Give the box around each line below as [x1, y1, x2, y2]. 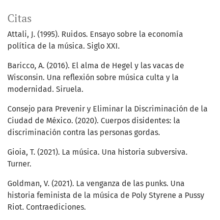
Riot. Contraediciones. [7, 202, 86, 212]
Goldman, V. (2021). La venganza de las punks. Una [7, 179, 185, 189]
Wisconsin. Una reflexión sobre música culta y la [7, 73, 179, 82]
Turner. [7, 159, 31, 169]
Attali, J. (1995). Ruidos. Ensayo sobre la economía [7, 29, 183, 39]
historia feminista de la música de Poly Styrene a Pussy [7, 191, 204, 200]
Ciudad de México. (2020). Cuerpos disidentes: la [7, 116, 180, 126]
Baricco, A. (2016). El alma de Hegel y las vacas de [7, 61, 184, 71]
